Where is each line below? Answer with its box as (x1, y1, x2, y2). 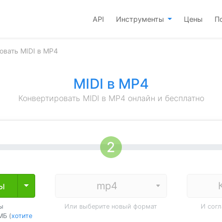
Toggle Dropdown (23, 180, 92, 190)
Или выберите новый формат (64, 203, 158, 210)
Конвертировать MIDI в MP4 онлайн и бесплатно (18, 93, 204, 103)
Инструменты (115, 14, 166, 23)
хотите (11, 212, 32, 220)
